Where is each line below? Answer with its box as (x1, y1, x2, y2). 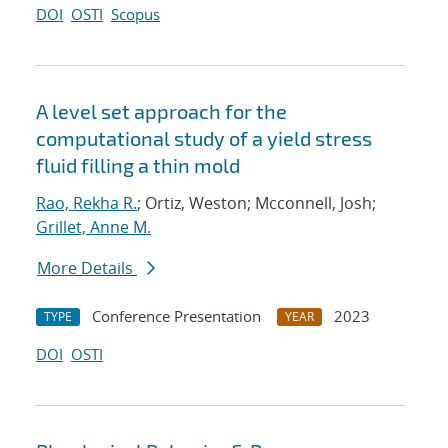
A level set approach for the (36, 99, 287, 124)
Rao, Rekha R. (36, 192, 137, 215)
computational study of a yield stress (36, 126, 372, 151)
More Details (37, 257, 137, 280)
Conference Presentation (92, 306, 261, 327)
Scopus (111, 4, 160, 25)
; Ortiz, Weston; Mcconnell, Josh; (137, 192, 376, 215)
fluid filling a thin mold (36, 153, 240, 178)
